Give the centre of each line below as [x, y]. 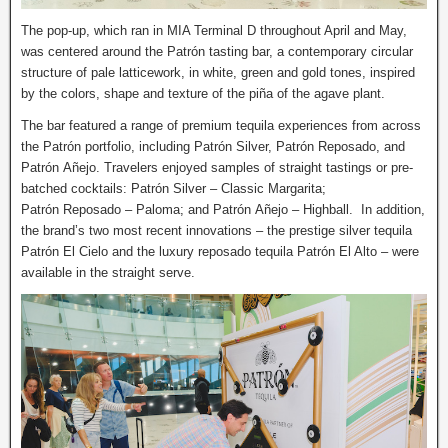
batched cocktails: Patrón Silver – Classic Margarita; [173, 188]
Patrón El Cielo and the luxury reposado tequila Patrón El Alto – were [220, 251]
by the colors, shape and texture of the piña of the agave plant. [203, 93]
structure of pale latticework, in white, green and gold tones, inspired [218, 72]
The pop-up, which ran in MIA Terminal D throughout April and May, [214, 30]
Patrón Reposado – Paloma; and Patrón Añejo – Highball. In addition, [223, 209]
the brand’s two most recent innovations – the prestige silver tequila [216, 230]
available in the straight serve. [108, 272]
